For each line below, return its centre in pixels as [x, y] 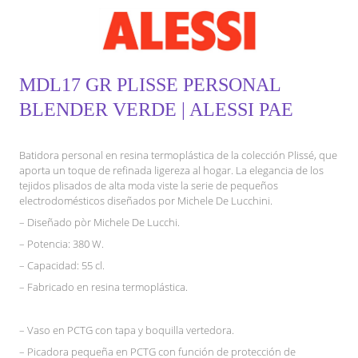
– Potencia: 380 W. [62, 244]
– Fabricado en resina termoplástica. [103, 287]
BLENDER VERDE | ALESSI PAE [156, 110]
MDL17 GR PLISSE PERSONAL [150, 85]
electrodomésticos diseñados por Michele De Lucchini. [146, 201]
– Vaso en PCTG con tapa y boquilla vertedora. [127, 330]
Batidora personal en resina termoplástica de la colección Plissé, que [178, 155]
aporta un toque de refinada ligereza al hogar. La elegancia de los [171, 171]
